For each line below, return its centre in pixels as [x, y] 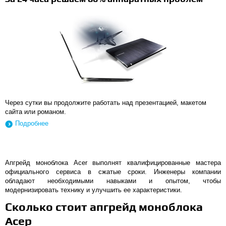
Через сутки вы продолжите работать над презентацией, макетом [106, 103]
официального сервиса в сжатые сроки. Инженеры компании [113, 172]
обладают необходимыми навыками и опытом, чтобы [113, 181]
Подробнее [32, 123]
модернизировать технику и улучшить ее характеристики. [94, 190]
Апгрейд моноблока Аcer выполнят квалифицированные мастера [113, 163]
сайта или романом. [36, 112]
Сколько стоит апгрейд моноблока [104, 207]
